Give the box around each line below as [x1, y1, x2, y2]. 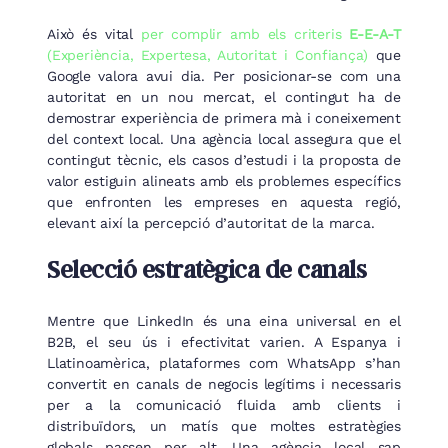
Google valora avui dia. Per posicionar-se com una [47, 67, 401, 84]
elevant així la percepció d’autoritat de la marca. [47, 214, 375, 231]
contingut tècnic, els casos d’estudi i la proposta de [47, 151, 401, 168]
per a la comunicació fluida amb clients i [47, 397, 401, 414]
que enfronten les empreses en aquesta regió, [47, 193, 401, 210]
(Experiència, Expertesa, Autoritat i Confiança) [47, 46, 369, 63]
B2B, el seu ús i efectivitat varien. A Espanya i [47, 334, 401, 351]
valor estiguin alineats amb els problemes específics [47, 172, 401, 189]
